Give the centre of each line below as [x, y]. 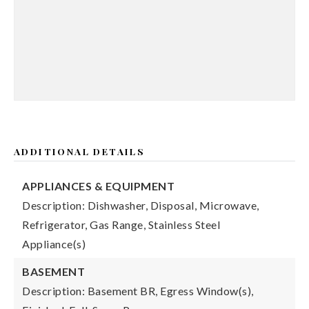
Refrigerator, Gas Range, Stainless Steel [121, 225]
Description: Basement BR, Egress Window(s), [138, 291]
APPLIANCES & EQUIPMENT [98, 186]
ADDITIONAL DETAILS [80, 151]
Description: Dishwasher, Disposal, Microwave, [141, 205]
